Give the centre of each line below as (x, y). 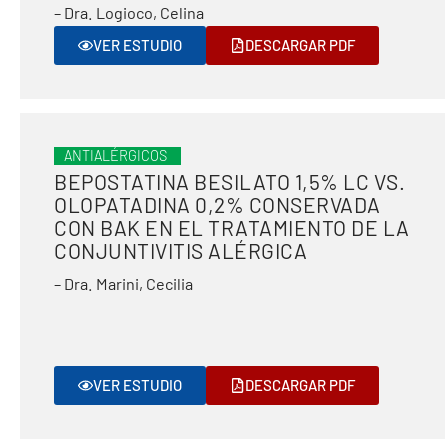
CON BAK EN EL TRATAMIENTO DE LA (232, 227)
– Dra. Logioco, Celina (129, 12)
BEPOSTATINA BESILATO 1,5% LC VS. (229, 181)
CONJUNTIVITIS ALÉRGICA (180, 250)
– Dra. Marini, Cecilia (123, 283)
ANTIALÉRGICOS (115, 155)
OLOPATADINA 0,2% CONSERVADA (217, 204)
